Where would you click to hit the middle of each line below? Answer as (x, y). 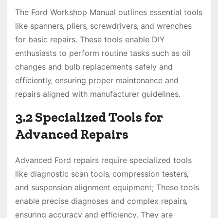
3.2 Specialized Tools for (89, 117)
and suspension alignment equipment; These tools (107, 187)
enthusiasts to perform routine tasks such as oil (103, 53)
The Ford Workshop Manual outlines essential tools (109, 12)
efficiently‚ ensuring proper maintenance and (97, 80)
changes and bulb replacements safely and (94, 66)
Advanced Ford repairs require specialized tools (103, 160)
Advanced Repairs (72, 134)
